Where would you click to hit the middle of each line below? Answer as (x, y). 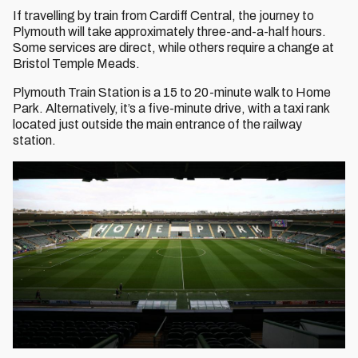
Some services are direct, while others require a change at (173, 48)
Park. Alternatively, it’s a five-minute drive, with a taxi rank (171, 108)
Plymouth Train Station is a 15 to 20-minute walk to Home (172, 92)
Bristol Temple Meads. (76, 64)
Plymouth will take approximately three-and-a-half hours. (169, 32)
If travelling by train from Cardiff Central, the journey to (163, 16)
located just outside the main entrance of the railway (157, 124)
